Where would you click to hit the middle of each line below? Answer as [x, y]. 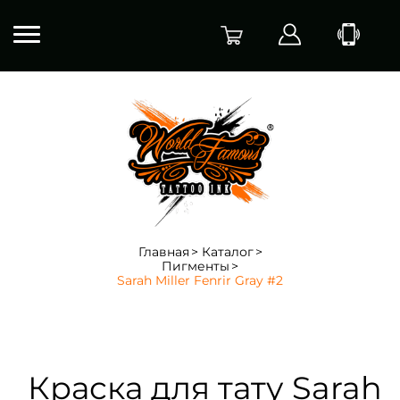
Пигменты [196, 266]
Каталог [227, 251]
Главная [163, 251]
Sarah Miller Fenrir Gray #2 [200, 280]
